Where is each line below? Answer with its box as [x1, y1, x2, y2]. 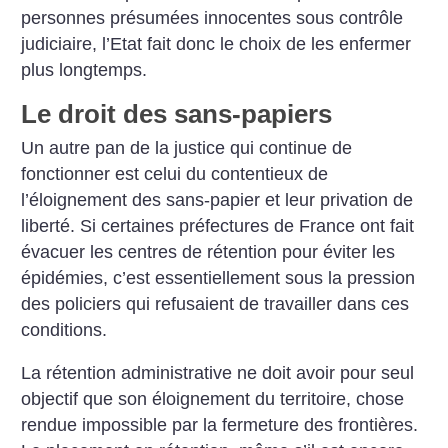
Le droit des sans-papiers [21, 98, 333, 129]
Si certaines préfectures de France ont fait [80, 215, 415, 236]
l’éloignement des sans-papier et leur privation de [21, 189, 414, 210]
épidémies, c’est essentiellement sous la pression [21, 267, 416, 288]
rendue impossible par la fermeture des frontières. [21, 415, 419, 436]
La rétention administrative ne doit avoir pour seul [21, 363, 415, 384]
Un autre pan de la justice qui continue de [21, 137, 353, 158]
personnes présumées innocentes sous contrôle [21, 8, 404, 29]
